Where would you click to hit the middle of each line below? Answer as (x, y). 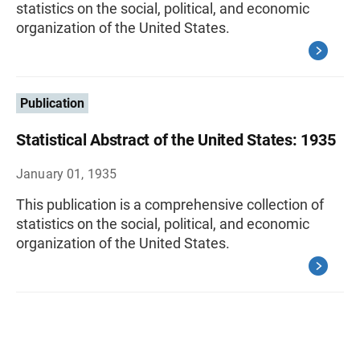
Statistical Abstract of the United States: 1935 (176, 140)
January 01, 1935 (67, 174)
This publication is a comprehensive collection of (170, 205)
